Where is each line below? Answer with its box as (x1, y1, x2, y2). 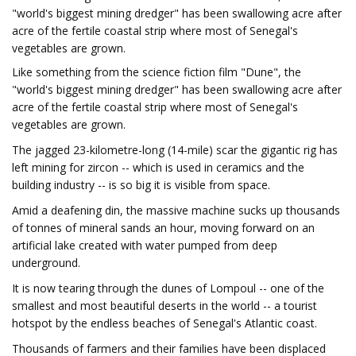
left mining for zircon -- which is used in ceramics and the (12, 160, 304, 175)
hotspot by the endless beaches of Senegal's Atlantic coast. (12, 315, 317, 331)
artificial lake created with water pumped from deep (12, 238, 277, 253)
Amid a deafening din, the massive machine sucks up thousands (12, 203, 340, 218)
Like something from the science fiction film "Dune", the (12, 64, 301, 79)
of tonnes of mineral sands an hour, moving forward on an (12, 220, 315, 235)
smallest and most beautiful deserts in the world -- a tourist (12, 298, 317, 313)
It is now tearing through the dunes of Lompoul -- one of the (12, 281, 324, 296)
